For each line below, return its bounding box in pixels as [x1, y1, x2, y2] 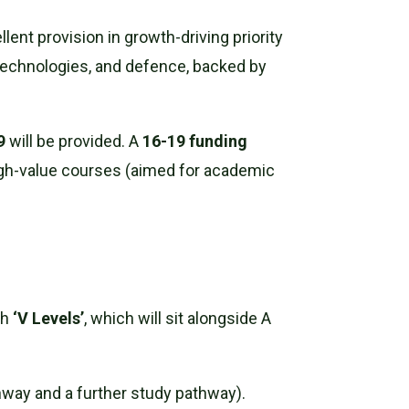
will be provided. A [5, 131, 143, 151]
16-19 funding [142, 131, 248, 151]
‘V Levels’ [13, 308, 85, 328]
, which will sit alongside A [84, 308, 272, 328]
